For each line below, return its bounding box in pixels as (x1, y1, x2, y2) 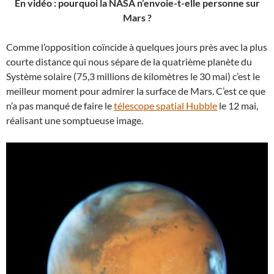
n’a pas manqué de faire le (6, 100, 114, 111)
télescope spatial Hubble (114, 100, 217, 111)
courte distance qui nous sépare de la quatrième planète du (6, 56, 252, 67)
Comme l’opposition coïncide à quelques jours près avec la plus (6, 41, 267, 53)
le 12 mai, (217, 100, 258, 111)
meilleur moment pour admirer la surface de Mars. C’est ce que (6, 85, 265, 97)
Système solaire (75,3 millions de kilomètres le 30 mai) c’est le (6, 70, 260, 82)
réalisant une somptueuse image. (6, 114, 143, 126)
